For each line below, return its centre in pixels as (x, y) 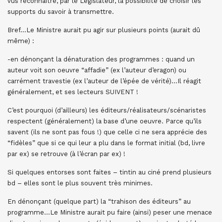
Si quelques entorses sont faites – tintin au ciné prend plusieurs (110, 172)
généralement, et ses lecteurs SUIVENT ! (73, 92)
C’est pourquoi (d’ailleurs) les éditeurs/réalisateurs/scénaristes (107, 110)
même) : (21, 41)
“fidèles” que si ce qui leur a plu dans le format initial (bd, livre (106, 143)
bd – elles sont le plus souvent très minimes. (80, 183)
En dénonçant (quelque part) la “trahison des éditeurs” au (99, 201)
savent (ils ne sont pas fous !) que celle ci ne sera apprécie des (107, 132)
